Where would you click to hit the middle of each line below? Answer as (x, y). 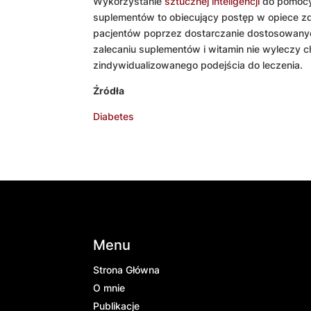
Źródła (109, 90)
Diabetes (114, 116)
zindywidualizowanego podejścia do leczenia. (198, 65)
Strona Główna (127, 270)
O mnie (109, 288)
